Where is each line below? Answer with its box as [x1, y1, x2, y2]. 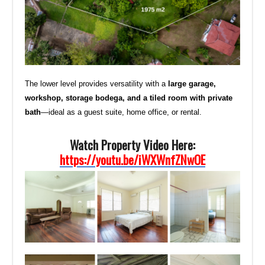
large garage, [168, 79, 216, 89]
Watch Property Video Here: [70, 135, 195, 154]
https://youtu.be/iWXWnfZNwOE [60, 150, 205, 169]
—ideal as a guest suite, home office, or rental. [41, 108, 202, 117]
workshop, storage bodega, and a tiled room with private [25, 93, 233, 103]
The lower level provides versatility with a [25, 79, 169, 89]
